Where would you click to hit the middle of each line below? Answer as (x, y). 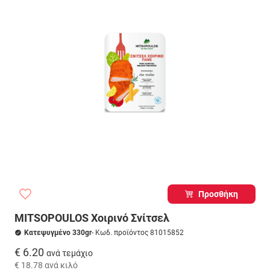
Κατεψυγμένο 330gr (58, 233)
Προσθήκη (218, 194)
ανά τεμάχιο (70, 253)
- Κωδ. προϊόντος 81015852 (138, 233)
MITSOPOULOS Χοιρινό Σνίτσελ (92, 218)
